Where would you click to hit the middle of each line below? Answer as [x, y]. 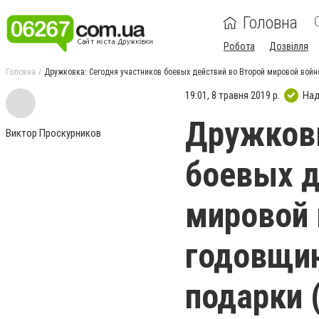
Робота [239, 46]
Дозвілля [289, 46]
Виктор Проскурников [53, 133]
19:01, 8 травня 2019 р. [232, 95]
